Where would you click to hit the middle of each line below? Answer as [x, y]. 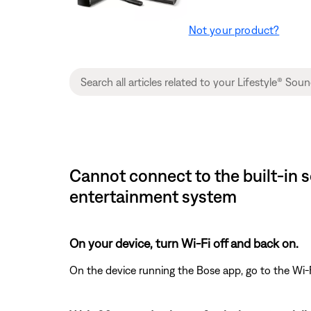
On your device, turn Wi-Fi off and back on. [184, 243]
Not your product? [234, 30]
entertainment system [153, 196]
